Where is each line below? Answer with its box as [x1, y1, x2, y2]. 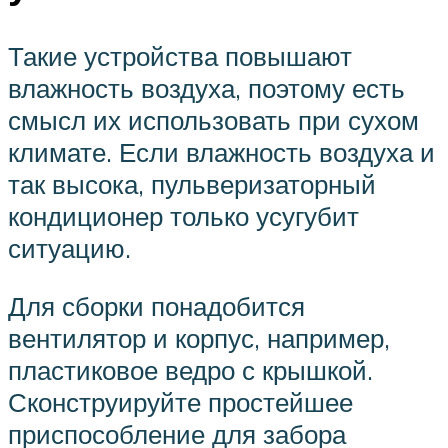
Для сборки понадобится [8, 289, 305, 322]
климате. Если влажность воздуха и [8, 136, 435, 169]
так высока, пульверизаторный [8, 168, 376, 201]
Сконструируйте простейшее [8, 385, 353, 418]
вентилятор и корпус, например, [8, 321, 390, 354]
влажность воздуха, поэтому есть [8, 72, 405, 105]
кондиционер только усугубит [8, 200, 359, 233]
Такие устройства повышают [8, 40, 352, 73]
